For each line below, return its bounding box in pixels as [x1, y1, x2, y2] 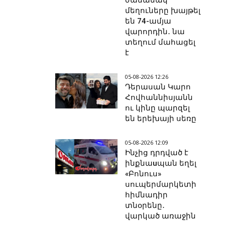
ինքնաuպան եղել [125, 159, 197, 168]
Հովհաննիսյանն [125, 93, 193, 102]
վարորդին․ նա [125, 27, 185, 37]
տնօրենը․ [125, 201, 165, 210]
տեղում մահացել [125, 38, 196, 47]
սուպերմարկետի [125, 180, 197, 189]
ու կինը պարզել [125, 103, 190, 113]
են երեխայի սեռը [125, 114, 197, 124]
